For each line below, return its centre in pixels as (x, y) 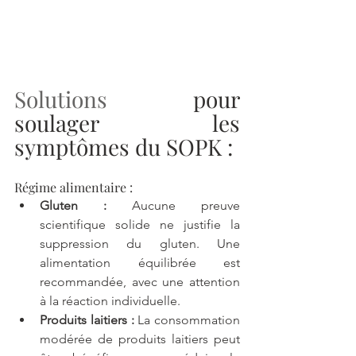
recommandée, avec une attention (140, 282)
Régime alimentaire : (74, 188)
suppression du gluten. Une (140, 244)
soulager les (127, 123)
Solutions (61, 99)
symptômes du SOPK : (124, 147)
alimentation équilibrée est (140, 263)
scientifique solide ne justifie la (140, 225)
